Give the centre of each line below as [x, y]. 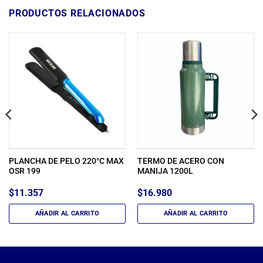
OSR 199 [24, 171]
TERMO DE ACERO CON [181, 161]
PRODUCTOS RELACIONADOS [77, 13]
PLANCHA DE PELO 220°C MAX [66, 161]
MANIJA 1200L [165, 171]
